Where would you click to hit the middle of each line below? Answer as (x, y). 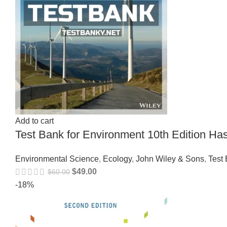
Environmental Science (57, 159)
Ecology (117, 159)
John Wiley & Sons (170, 159)
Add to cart (34, 121)
